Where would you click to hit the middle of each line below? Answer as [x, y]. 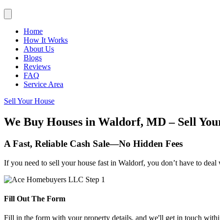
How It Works [46, 40]
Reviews [37, 67]
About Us [39, 49]
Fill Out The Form [35, 198]
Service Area [43, 84]
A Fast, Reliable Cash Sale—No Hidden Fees [93, 143]
